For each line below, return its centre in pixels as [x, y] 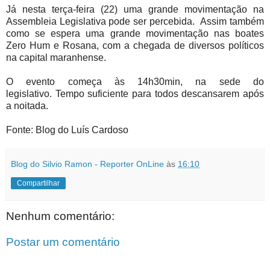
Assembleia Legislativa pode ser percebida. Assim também [135, 22]
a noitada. [27, 106]
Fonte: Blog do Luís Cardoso [67, 130]
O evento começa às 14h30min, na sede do [135, 82]
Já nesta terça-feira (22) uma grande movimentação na [135, 10]
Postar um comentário [63, 242]
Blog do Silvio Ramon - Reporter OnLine [87, 164]
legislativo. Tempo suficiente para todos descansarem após [135, 94]
